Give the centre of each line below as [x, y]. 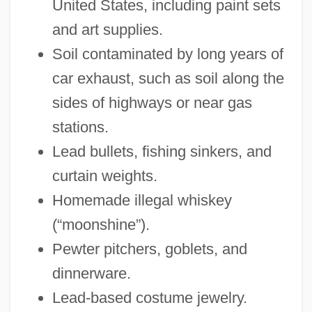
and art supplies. [107, 29]
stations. [80, 127]
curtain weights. [104, 175]
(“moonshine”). [101, 224]
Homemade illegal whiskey [142, 200]
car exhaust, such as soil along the [168, 78]
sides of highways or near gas [152, 102]
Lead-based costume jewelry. [149, 297]
